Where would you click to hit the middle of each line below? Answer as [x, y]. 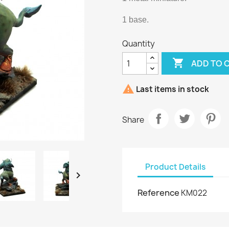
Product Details [175, 167]
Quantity [139, 44]
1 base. [135, 20]
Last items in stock [172, 89]
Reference [158, 193]
